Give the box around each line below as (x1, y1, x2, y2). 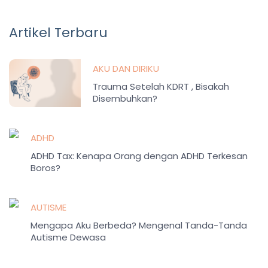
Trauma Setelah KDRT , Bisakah (93, 80, 229, 93)
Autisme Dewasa (31, 230, 106, 243)
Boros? (31, 161, 60, 174)
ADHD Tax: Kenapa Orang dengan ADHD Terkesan (31, 149, 248, 162)
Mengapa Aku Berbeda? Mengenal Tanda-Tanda (31, 218, 247, 232)
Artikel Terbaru (9, 23, 108, 42)
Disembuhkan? (93, 92, 157, 105)
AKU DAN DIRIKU (93, 62, 159, 75)
